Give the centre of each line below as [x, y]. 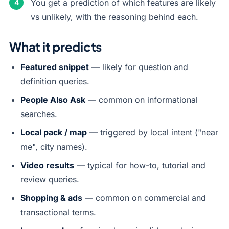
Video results [47, 165]
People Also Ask [53, 100]
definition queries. [55, 81]
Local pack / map [54, 132]
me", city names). [54, 147]
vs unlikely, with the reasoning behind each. [114, 17]
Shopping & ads [51, 198]
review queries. [50, 179]
